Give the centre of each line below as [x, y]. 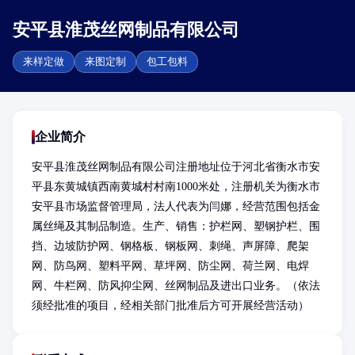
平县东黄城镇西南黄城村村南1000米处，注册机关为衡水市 [176, 187]
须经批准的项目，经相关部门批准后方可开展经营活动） [170, 305]
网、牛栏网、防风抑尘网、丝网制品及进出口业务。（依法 [176, 286]
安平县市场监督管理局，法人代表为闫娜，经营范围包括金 [176, 206]
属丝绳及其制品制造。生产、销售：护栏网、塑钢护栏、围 [176, 226]
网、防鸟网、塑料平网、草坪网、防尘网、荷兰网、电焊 [170, 266]
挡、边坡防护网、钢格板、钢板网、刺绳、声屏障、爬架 [170, 246]
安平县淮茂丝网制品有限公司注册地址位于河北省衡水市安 [176, 167]
